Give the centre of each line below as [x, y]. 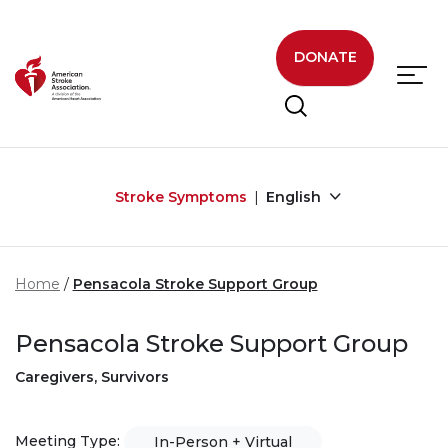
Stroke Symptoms [180, 196]
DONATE [325, 57]
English [295, 196]
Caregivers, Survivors [92, 376]
